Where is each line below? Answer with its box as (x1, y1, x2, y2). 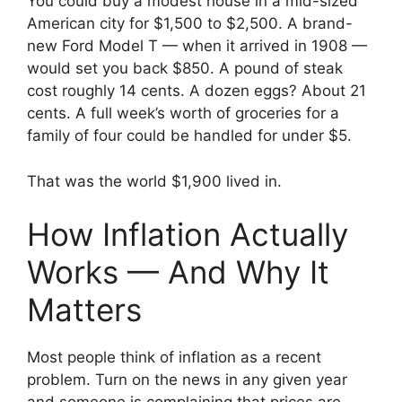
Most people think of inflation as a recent (27, 348, 321, 367)
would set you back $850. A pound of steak (27, 59, 343, 78)
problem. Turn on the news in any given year (27, 371, 347, 389)
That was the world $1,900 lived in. (27, 171, 282, 190)
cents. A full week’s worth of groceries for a (27, 104, 339, 123)
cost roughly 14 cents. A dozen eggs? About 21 (27, 82, 366, 100)
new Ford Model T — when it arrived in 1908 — (27, 37, 367, 56)
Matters (27, 291, 142, 329)
